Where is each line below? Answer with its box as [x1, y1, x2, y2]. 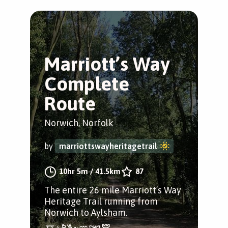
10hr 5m [59, 166, 88, 176]
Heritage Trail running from [44, 195, 158, 207]
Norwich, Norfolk [44, 117, 113, 128]
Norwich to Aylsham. [44, 207, 127, 218]
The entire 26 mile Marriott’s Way [44, 184, 181, 195]
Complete [44, 72, 129, 95]
